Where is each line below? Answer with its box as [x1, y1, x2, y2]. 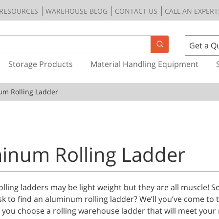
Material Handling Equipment [90, 58, 198, 69]
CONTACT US [115, 6, 157, 16]
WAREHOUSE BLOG [45, 6, 108, 16]
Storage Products [8, 58, 73, 69]
